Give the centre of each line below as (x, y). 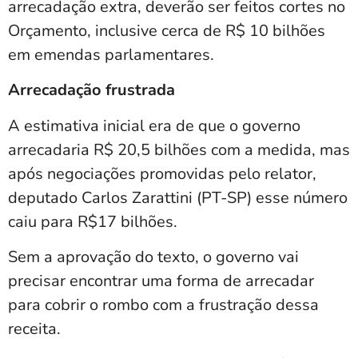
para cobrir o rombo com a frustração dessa (163, 305)
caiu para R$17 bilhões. (93, 221)
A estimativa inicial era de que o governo (154, 125)
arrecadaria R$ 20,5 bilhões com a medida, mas (179, 149)
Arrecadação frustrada (91, 90)
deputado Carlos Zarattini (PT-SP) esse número (178, 197)
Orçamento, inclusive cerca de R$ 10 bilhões (167, 31)
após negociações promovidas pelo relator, (162, 173)
